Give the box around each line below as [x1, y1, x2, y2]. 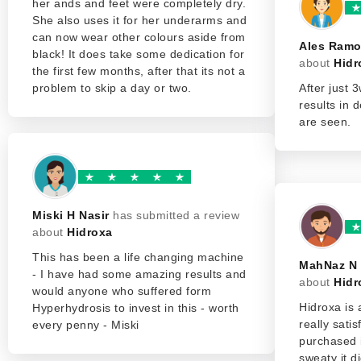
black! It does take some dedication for [32, 48, 245, 60]
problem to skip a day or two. [32, 81, 192, 94]
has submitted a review [113, 209, 239, 222]
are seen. [299, 115, 351, 128]
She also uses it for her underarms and [32, 14, 247, 27]
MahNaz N [299, 259, 357, 272]
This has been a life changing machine [32, 251, 244, 263]
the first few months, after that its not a [32, 64, 245, 77]
